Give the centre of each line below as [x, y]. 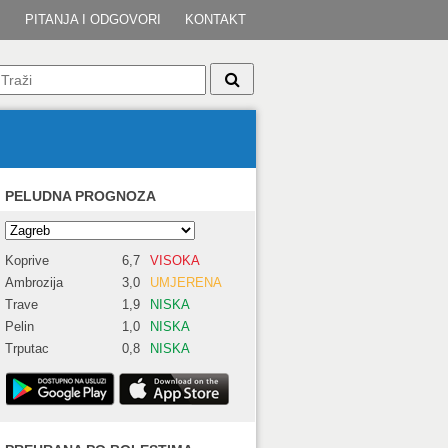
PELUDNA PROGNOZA [80, 196]
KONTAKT [215, 19]
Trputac [27, 348]
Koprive [27, 260]
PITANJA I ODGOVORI [93, 19]
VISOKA [175, 260]
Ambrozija [34, 282]
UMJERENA [186, 282]
